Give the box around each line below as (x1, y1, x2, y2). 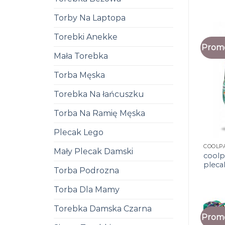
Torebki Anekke (54, 32, 118, 42)
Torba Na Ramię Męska (54, 108, 145, 118)
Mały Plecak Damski (54, 147, 133, 156)
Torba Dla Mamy (54, 185, 120, 194)
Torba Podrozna (54, 166, 119, 175)
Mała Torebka (54, 51, 108, 61)
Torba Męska (54, 70, 105, 80)
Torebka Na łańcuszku (54, 89, 144, 99)
